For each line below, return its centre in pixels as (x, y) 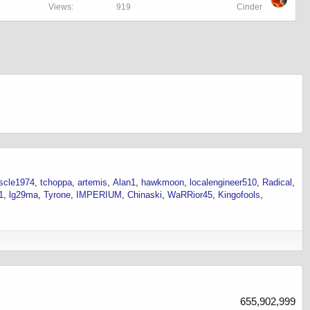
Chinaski (145, 194)
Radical (277, 182)
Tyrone (57, 194)
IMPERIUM (99, 194)
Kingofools (239, 194)
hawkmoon (163, 182)
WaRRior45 (190, 194)
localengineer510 (223, 182)
